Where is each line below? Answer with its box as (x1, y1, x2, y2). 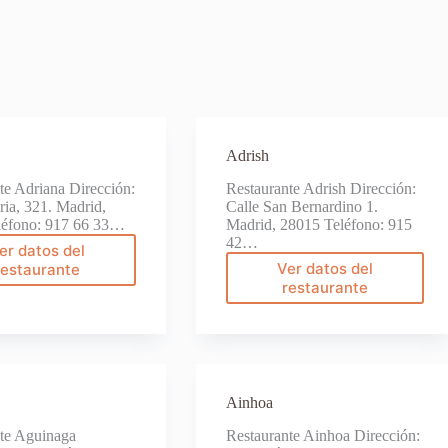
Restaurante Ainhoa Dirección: (225, 426, 420, 444)
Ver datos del (276, 259, 373, 279)
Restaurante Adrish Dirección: (225, 180, 416, 198)
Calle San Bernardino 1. (225, 198, 378, 216)
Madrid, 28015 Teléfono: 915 (225, 216, 412, 234)
